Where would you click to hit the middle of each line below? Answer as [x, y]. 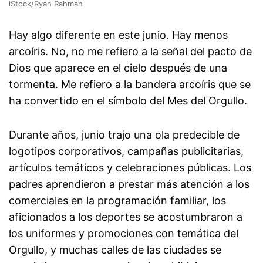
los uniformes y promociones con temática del [124, 233]
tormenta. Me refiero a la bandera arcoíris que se [130, 84]
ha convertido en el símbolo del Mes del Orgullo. [128, 100]
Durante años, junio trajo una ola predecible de [124, 134]
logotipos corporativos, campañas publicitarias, [126, 151]
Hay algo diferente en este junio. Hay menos [118, 35]
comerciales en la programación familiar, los [117, 200]
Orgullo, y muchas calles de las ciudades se [115, 249]
